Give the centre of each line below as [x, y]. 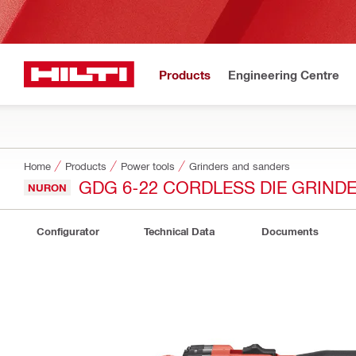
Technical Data [179, 231]
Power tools [148, 166]
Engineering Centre [284, 74]
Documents [290, 231]
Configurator [68, 231]
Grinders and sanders [240, 166]
